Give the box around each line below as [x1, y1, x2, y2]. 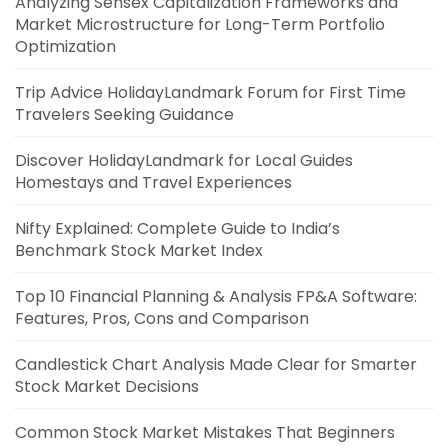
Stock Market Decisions [15, 375, 199, 398]
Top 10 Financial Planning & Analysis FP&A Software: [15, 285, 417, 308]
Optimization [15, 35, 116, 58]
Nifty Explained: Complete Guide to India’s [15, 217, 340, 240]
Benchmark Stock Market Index [15, 239, 263, 262]
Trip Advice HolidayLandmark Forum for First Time [15, 81, 406, 104]
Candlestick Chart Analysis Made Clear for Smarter [15, 353, 417, 376]
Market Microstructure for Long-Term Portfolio [15, 13, 385, 36]
